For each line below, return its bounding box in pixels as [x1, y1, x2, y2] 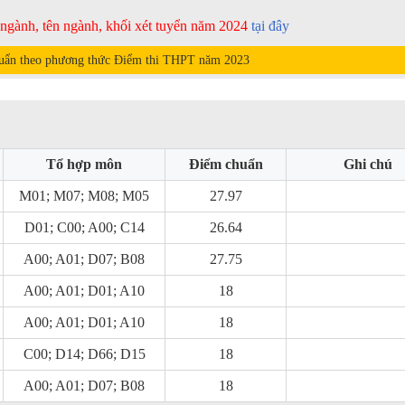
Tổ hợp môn [46, 156, 122, 172]
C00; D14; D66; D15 [23, 346, 146, 362]
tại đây [251, 18, 289, 33]
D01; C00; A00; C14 [24, 220, 145, 235]
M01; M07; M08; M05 [19, 188, 149, 203]
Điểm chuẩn [188, 156, 263, 172]
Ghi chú [344, 156, 392, 172]
